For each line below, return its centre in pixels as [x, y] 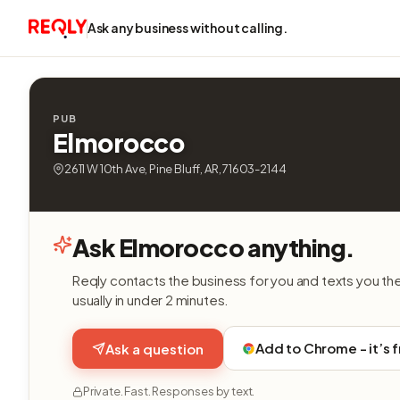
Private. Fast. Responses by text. [169, 391]
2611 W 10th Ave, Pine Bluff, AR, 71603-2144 [175, 169]
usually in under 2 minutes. [151, 300]
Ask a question [154, 348]
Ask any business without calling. [187, 28]
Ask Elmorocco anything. [214, 247]
